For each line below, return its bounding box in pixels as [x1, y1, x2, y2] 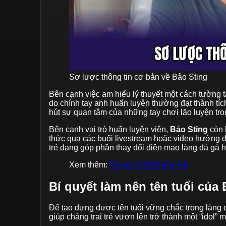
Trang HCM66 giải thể [109, 160, 188, 169]
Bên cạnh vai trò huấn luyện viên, [49, 125, 170, 134]
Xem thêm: [69, 160, 109, 169]
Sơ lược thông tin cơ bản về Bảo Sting [69, 72, 207, 81]
